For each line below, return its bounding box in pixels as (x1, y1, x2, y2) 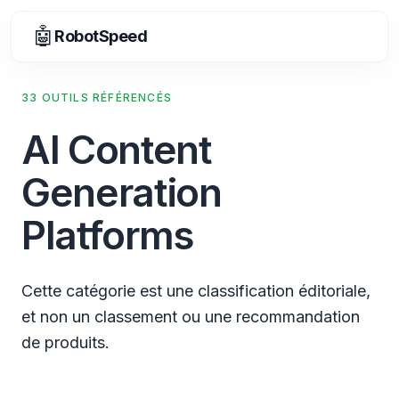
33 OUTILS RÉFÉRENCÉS (21, 91, 172, 104)
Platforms (21, 211, 194, 259)
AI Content (21, 126, 211, 174)
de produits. (21, 333, 110, 352)
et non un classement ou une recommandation (21, 307, 360, 326)
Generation (21, 168, 222, 216)
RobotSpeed (54, 27, 148, 45)
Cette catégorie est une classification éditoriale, (21, 281, 370, 300)
